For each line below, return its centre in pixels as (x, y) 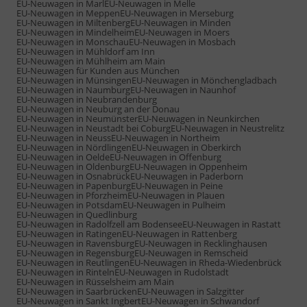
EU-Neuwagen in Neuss (64, 137)
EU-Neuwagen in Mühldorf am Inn (86, 51)
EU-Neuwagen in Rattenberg (180, 233)
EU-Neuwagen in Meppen (68, 13)
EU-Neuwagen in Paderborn (187, 176)
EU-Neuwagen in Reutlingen (73, 262)
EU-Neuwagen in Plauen (176, 195)
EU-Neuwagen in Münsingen (74, 80)
